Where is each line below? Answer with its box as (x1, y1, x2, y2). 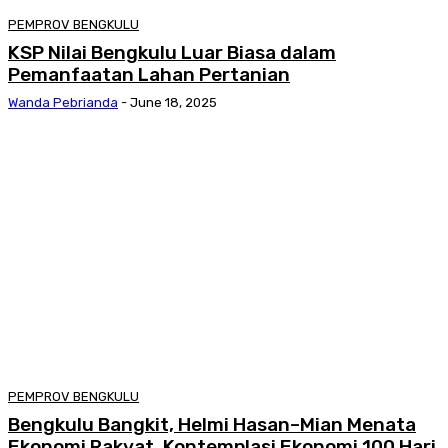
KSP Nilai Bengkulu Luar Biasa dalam (8, 41, 336, 65)
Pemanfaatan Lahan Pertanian (8, 63, 290, 87)
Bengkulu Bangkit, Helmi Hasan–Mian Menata (8, 413, 416, 437)
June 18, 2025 (130, 95, 217, 111)
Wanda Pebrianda (8, 95, 118, 111)
